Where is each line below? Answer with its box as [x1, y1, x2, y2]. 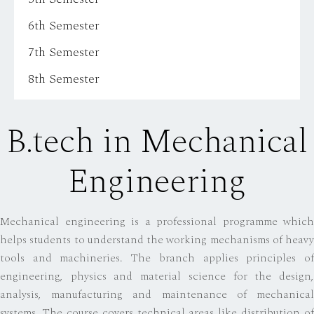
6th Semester [28, 15, 99, 35]
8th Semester [28, 69, 99, 88]
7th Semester [28, 42, 99, 62]
